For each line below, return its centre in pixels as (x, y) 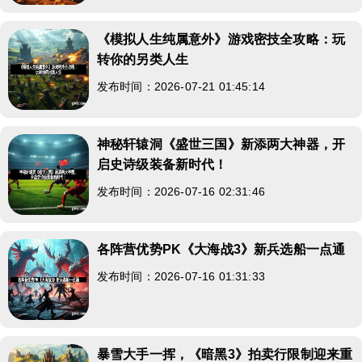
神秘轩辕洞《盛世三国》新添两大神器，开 (221, 144)
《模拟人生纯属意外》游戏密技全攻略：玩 (221, 39)
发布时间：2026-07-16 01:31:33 (181, 276)
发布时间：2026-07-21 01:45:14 (181, 86)
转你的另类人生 (143, 59)
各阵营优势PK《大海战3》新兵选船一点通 (221, 249)
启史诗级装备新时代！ (162, 164)
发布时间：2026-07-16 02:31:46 (181, 191)
